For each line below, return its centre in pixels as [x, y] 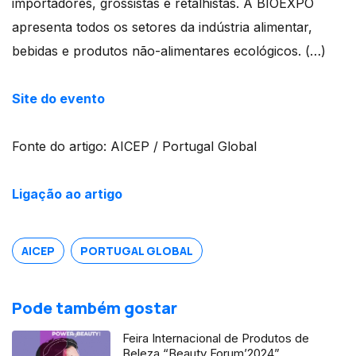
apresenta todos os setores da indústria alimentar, [162, 27]
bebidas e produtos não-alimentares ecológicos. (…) [169, 50]
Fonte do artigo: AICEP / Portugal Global [134, 146]
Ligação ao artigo [67, 193]
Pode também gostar [95, 308]
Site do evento [58, 98]
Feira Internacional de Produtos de [216, 338]
